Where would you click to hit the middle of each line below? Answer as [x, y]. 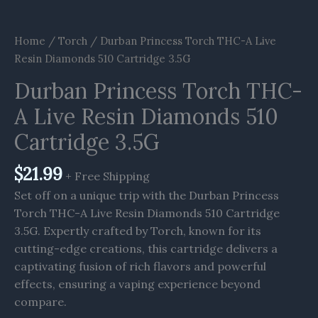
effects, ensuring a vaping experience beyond [137, 284]
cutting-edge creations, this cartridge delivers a [146, 248]
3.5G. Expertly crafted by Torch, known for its [138, 230]
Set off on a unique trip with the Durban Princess [147, 195]
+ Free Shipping [108, 176]
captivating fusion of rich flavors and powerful [140, 266]
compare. [40, 301]
